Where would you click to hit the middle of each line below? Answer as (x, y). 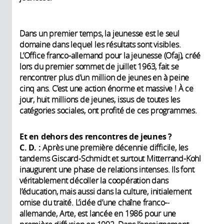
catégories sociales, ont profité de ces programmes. (108, 110)
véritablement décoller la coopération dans (94, 180)
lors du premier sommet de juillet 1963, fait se (99, 66)
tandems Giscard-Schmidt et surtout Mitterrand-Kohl (110, 158)
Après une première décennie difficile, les (115, 147)
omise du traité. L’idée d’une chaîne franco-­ (95, 202)
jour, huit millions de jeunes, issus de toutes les (100, 99)
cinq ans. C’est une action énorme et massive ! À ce (106, 88)
